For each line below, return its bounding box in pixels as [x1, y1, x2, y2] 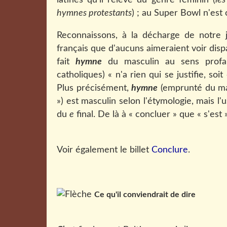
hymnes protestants [57, 9, 132, 18]
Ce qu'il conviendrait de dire [94, 191, 196, 199]
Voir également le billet [57, 145, 152, 155]
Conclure [152, 145, 188, 155]
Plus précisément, [57, 84, 132, 93]
